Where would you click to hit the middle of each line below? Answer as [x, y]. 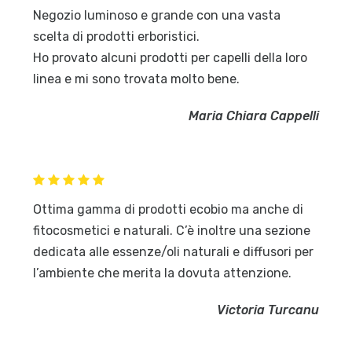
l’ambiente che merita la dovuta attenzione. [163, 273]
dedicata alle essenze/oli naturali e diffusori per [174, 252]
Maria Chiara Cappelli [253, 116]
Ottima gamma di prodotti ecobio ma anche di [169, 210]
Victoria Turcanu [268, 310]
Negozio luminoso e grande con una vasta [157, 16]
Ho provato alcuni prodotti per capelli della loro [170, 58]
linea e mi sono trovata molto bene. [137, 79]
